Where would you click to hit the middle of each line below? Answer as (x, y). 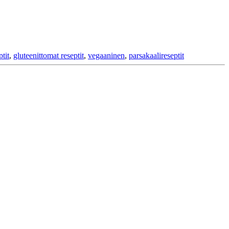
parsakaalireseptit (156, 55)
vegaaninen (106, 55)
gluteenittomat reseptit (49, 55)
